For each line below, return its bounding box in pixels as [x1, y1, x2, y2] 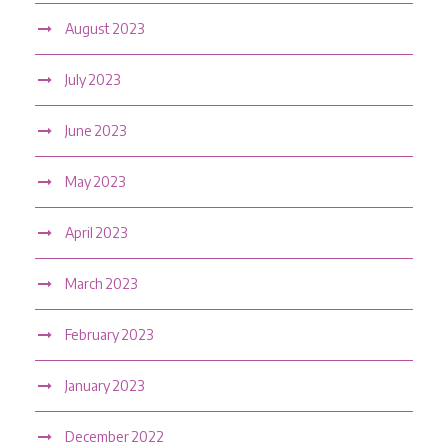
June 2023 [65, 121, 126, 139]
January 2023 [65, 376, 144, 394]
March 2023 [65, 274, 137, 292]
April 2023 [65, 223, 127, 241]
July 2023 [65, 70, 120, 88]
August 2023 [65, 19, 144, 37]
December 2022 [65, 427, 164, 445]
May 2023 [65, 172, 125, 190]
